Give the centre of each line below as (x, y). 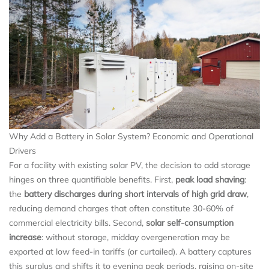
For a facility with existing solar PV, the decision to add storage (130, 165)
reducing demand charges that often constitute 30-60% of (121, 208)
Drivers (23, 150)
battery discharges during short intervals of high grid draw (135, 194)
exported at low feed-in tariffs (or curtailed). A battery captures (130, 251)
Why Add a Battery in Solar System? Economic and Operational (131, 136)
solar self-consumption (190, 222)
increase (25, 237)
